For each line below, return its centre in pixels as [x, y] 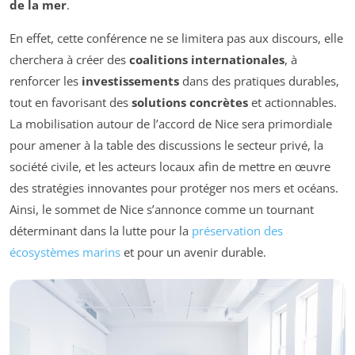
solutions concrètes [190, 103]
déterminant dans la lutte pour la [101, 231]
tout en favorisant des [71, 103]
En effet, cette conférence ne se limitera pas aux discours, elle [176, 38]
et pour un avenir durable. [193, 252]
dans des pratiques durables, [259, 81]
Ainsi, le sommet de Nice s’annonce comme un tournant [162, 210]
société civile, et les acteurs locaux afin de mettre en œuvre [170, 167]
